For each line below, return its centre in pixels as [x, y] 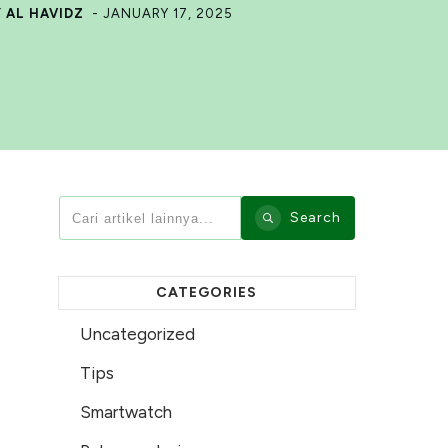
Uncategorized [137, 334]
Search [316, 218]
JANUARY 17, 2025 [168, 13]
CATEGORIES [207, 293]
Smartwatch [125, 412]
